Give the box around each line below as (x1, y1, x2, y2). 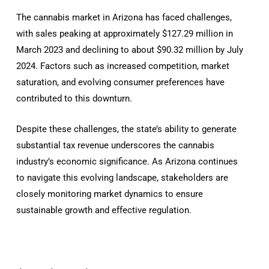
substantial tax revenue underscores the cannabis (16, 139, 215, 151)
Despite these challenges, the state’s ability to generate (16, 123, 237, 134)
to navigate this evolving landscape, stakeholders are (16, 172, 229, 183)
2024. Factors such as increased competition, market (16, 60, 230, 71)
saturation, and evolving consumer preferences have (16, 76, 225, 88)
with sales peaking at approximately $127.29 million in (16, 28, 234, 39)
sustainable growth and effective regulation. (16, 204, 192, 216)
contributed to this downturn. (16, 92, 133, 104)
